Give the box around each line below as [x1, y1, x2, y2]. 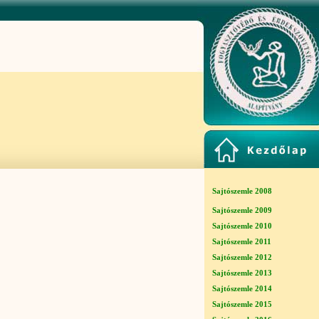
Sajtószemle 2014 [212, 283, 273, 293]
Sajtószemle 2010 [212, 221, 273, 230]
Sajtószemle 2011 [212, 236, 272, 246]
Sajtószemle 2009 [212, 206, 273, 214]
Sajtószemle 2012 [212, 252, 273, 261]
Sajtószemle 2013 [212, 268, 273, 277]
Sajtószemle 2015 [212, 299, 273, 308]
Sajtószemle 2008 [212, 187, 273, 195]
